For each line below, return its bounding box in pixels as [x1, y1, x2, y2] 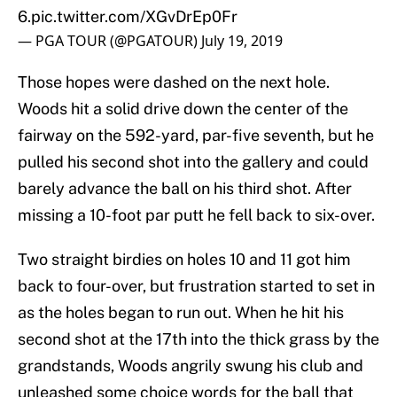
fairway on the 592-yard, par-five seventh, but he [18, 126, 374, 145]
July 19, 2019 [201, 31, 283, 51]
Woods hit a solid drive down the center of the [18, 99, 348, 119]
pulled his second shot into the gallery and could [18, 152, 369, 172]
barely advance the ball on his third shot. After [18, 179, 352, 198]
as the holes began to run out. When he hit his [18, 303, 344, 323]
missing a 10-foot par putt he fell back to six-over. [18, 206, 375, 225]
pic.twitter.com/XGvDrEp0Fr [31, 7, 237, 27]
